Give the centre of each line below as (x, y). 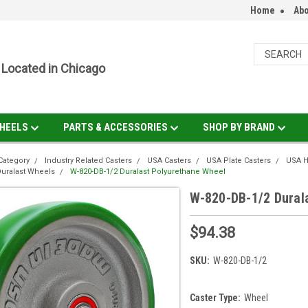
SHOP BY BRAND (240, 127)
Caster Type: (216, 297)
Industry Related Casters (89, 161)
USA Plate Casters (239, 161)
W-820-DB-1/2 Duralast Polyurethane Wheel (148, 172)
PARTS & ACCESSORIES (116, 127)
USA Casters (169, 161)
